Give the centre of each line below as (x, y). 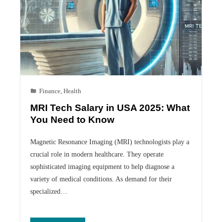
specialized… (49, 191)
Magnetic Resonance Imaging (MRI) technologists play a (110, 141)
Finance (50, 91)
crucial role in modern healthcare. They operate (97, 154)
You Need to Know (72, 119)
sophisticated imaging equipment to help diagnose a (102, 166)
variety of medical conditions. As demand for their (101, 179)
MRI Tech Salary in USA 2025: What (110, 108)
